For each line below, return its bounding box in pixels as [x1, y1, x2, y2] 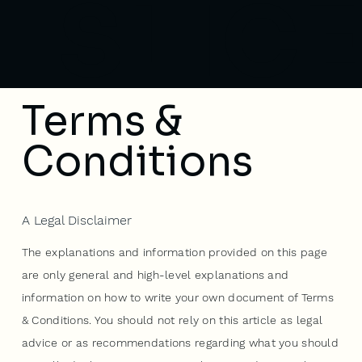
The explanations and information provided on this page [21, 245, 327, 259]
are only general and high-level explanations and [21, 267, 289, 281]
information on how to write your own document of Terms [21, 290, 334, 304]
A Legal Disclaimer [21, 213, 132, 229]
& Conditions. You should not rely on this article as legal [21, 313, 323, 326]
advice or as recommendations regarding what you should [21, 335, 339, 349]
